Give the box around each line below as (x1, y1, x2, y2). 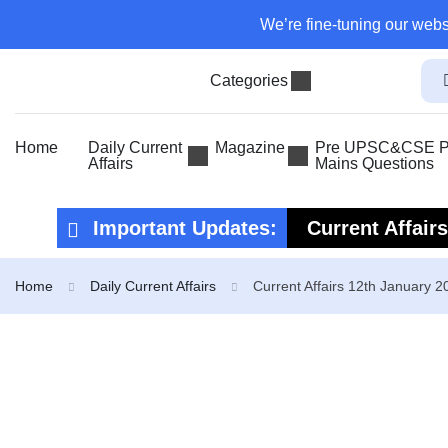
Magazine (214, 139, 285, 156)
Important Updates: (87, 217, 277, 239)
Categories (209, 72, 288, 89)
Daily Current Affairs (90, 278, 216, 294)
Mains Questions (314, 155, 434, 172)
